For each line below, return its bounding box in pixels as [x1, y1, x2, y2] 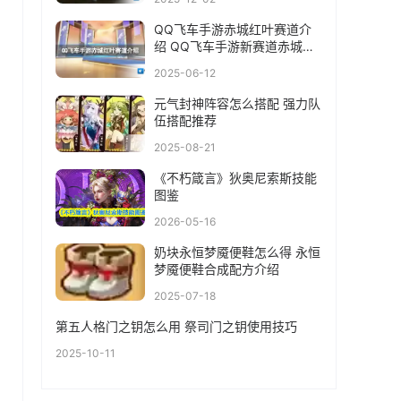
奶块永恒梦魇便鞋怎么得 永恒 [154, 244, 320, 260]
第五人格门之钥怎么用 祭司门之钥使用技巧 [55, 319, 297, 334]
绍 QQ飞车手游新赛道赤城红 [154, 38, 315, 54]
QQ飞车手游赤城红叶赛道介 [154, 21, 311, 37]
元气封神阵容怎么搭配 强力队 [154, 96, 320, 111]
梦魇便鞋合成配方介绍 [154, 261, 279, 277]
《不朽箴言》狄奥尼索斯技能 [154, 170, 317, 185]
